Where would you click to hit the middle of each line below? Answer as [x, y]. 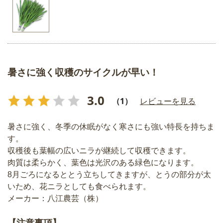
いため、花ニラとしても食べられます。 [79, 186]
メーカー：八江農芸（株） [55, 198]
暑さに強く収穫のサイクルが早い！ [83, 72]
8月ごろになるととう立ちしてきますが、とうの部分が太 [109, 174]
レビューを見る [168, 101]
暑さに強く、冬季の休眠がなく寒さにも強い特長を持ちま [111, 126]
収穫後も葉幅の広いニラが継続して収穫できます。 [99, 150]
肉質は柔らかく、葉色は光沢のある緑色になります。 [103, 162]
